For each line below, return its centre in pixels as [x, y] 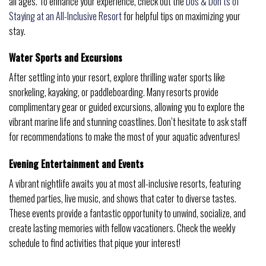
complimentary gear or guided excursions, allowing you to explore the [127, 107]
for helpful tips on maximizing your [181, 16]
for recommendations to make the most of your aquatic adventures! [124, 137]
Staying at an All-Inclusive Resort [65, 16]
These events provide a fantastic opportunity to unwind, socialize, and [127, 213]
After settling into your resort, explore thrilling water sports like [117, 77]
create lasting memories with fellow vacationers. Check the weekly [122, 228]
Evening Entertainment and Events [76, 164]
